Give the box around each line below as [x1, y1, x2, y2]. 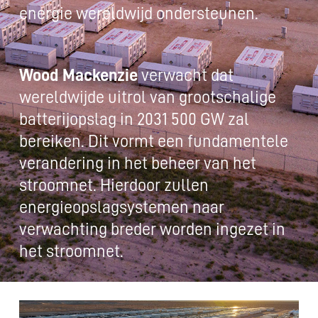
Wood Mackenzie [18, 66, 138, 84]
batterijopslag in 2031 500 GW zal [18, 110, 249, 128]
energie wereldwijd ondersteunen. [18, 4, 258, 22]
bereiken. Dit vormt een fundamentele [18, 132, 288, 150]
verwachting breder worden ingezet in [18, 220, 285, 238]
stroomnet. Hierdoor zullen [18, 176, 100, 194]
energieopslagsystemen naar [18, 198, 224, 216]
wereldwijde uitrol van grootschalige [18, 88, 276, 106]
